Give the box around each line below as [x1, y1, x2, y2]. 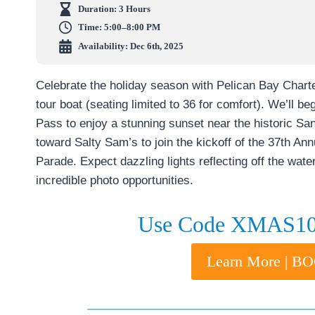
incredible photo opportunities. [36, 173, 193, 187]
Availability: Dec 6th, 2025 [78, 40, 184, 51]
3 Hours [119, 3, 150, 14]
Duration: [78, 3, 119, 14]
